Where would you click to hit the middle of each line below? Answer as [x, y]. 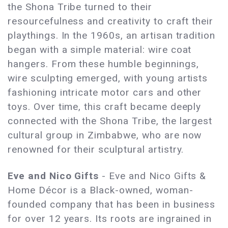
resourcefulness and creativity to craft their [111, 21]
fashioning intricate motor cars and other [105, 93]
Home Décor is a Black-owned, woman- [101, 190]
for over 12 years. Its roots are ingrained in [110, 219]
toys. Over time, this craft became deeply [105, 107]
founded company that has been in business [112, 205]
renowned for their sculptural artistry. [96, 150]
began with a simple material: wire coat [100, 50]
